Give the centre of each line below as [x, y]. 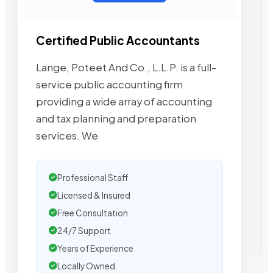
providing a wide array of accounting [124, 101]
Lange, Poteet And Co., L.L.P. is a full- [126, 67]
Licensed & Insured [94, 195]
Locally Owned [86, 266]
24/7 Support [84, 230]
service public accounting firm [109, 84]
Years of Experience [95, 248]
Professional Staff [93, 177]
